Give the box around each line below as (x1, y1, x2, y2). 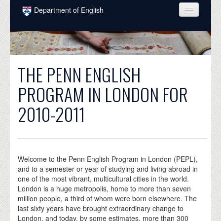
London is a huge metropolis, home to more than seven (18, 183, 191, 193)
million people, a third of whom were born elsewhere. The (18, 193, 197, 203)
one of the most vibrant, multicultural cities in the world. (18, 173, 189, 184)
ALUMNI (27, 125, 56, 133)
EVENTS (27, 164, 56, 172)
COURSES (27, 26, 63, 34)
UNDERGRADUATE (27, 66, 96, 74)
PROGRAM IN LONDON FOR (18, 80, 188, 107)
